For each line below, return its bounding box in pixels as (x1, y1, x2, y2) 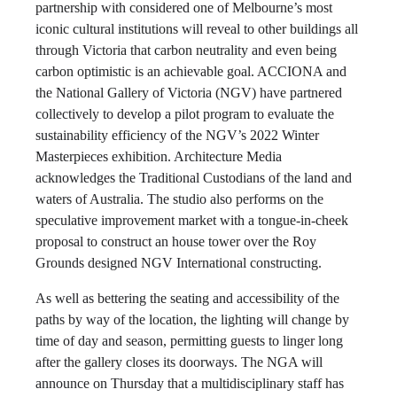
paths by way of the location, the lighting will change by (35, 312, 349, 327)
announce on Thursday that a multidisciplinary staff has (35, 376, 344, 391)
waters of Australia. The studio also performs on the (35, 191, 323, 206)
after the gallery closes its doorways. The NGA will (35, 354, 323, 370)
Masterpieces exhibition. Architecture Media (35, 149, 282, 164)
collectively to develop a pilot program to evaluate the (35, 106, 334, 121)
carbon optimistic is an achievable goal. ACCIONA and (35, 64, 346, 79)
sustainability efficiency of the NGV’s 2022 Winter (35, 128, 319, 143)
